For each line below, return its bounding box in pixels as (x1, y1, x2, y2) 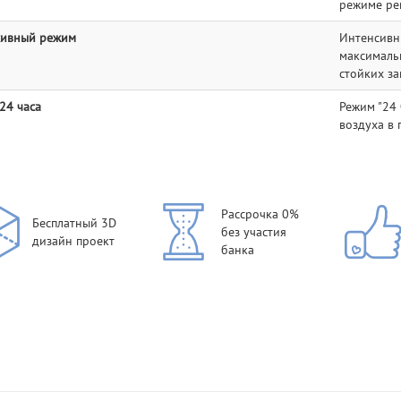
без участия (221, 224, 287, 241)
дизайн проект (31, 233, 115, 250)
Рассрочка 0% (221, 206, 300, 223)
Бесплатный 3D (31, 215, 116, 232)
